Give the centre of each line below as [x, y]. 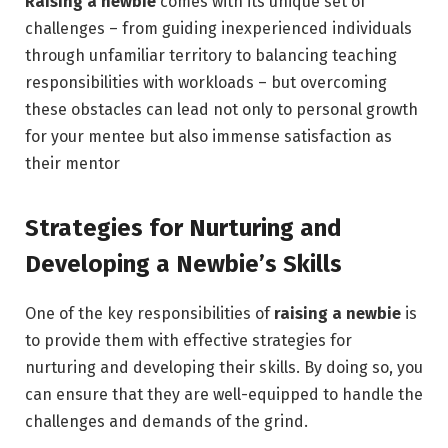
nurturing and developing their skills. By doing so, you [224, 367]
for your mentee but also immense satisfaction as [208, 137]
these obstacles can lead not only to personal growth [221, 110]
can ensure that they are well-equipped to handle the [224, 394]
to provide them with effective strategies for [188, 340]
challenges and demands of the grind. [166, 421]
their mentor [72, 164]
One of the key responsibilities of [149, 313]
